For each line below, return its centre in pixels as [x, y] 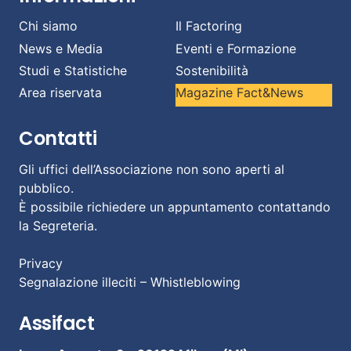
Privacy [41, 263]
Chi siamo [48, 26]
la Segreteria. [58, 225]
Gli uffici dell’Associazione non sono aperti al [152, 169]
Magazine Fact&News [239, 93]
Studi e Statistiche [73, 71]
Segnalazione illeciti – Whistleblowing [130, 282]
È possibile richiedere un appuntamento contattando [175, 206]
